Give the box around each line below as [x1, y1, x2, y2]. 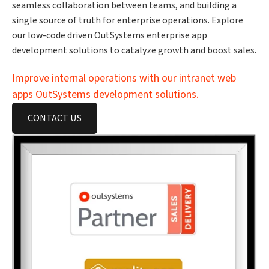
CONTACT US [28, 111, 82, 125]
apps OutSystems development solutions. [12, 86, 199, 102]
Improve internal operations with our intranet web [12, 70, 236, 86]
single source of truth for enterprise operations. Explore [12, 13, 243, 27]
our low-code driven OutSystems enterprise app [12, 28, 207, 42]
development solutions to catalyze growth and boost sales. [12, 43, 256, 57]
